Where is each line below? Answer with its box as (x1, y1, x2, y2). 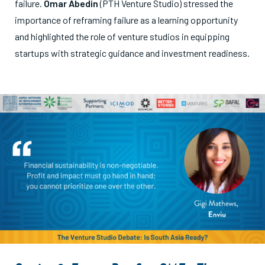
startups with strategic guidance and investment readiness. (15, 47, 250, 59)
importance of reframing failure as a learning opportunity (15, 14, 238, 26)
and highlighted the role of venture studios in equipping (15, 31, 230, 43)
